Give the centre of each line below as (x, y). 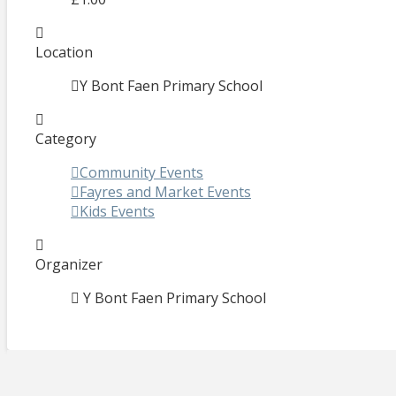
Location (64, 52)
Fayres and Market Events (165, 191)
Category (66, 138)
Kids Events (117, 211)
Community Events (141, 172)
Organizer (69, 264)
